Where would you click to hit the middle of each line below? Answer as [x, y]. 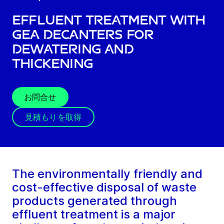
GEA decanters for [83, 35]
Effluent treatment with [109, 20]
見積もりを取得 [53, 117]
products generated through [94, 201]
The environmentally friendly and [107, 174]
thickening [52, 64]
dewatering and [73, 49]
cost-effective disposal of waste [104, 187]
